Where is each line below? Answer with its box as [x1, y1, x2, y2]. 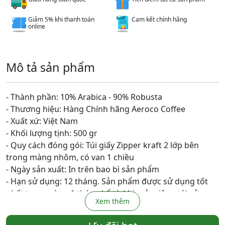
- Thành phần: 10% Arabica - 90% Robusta [6, 91, 162, 102]
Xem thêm [95, 196, 130, 206]
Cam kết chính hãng [132, 15, 187, 24]
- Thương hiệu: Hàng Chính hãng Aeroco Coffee [6, 103, 187, 115]
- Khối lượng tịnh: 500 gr [6, 127, 97, 139]
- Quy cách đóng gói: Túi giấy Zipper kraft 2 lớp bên [6, 139, 199, 151]
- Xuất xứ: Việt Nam [6, 115, 78, 127]
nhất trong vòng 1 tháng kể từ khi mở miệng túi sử [6, 187, 199, 199]
